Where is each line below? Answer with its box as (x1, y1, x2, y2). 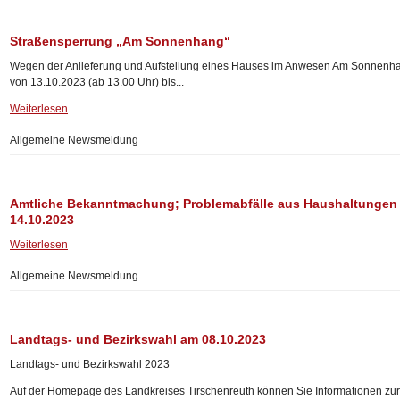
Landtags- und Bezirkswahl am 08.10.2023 (10, 332, 266, 346)
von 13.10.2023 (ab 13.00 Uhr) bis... (10, 76, 184, 88)
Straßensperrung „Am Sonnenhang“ (10, 34, 230, 48)
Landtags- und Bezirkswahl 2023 (10, 358, 170, 371)
